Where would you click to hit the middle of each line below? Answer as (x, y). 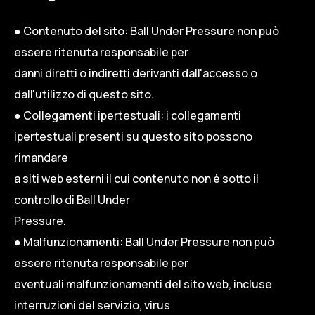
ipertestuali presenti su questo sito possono (133, 136)
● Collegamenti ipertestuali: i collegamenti (128, 115)
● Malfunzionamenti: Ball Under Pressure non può (144, 242)
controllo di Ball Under (72, 199)
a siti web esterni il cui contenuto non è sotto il (136, 178)
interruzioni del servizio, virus (92, 305)
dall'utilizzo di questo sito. (84, 94)
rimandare (41, 157)
